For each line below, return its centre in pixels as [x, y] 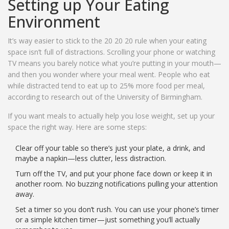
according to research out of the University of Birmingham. [105, 97]
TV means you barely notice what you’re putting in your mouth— [114, 63]
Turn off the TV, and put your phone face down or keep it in [114, 174]
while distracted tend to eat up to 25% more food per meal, [106, 86]
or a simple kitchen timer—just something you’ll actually [108, 220]
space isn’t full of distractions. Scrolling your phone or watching [111, 52]
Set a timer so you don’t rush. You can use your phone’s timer [117, 210]
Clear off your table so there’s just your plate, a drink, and [110, 148]
